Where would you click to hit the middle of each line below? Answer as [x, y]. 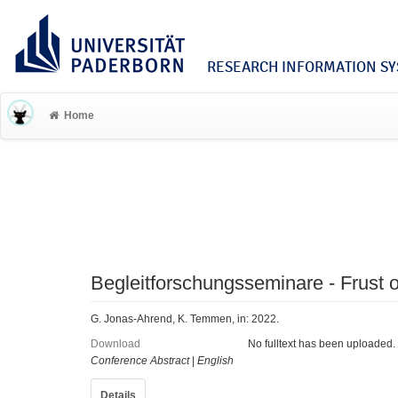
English [215, 361]
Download [115, 344]
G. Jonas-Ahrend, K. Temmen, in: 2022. [185, 318]
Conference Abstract [140, 361]
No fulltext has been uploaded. [322, 344]
